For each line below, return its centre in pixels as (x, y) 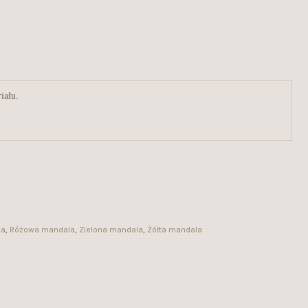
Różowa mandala (42, 229)
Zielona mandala (111, 229)
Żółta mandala (174, 229)
